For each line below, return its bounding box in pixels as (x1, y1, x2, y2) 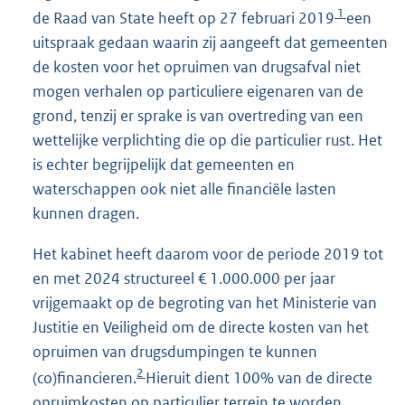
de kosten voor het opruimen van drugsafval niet (33, 57, 361, 78)
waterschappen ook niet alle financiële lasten (33, 179, 336, 200)
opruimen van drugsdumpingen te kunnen (33, 342, 317, 363)
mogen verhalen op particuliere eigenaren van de (33, 81, 363, 102)
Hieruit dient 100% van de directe (146, 368, 372, 389)
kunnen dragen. (33, 203, 139, 224)
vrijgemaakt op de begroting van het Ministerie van (33, 293, 377, 314)
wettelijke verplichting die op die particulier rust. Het (33, 130, 382, 151)
